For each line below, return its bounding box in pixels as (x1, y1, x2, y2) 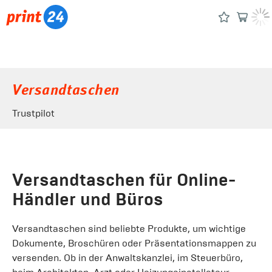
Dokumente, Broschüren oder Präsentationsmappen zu (12, 237, 256, 249)
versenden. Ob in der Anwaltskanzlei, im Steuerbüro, (12, 252, 243, 263)
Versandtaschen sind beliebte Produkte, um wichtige (12, 223, 246, 234)
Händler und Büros (12, 189, 163, 210)
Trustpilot (12, 107, 55, 119)
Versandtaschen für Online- (12, 169, 236, 191)
